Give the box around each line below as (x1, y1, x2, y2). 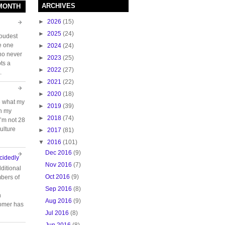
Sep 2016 (45, 185, 72, 192)
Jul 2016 (45, 209, 69, 216)
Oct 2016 (45, 173, 70, 180)
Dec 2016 (45, 149, 72, 156)
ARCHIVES (42, 2, 75, 10)
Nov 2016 (45, 161, 72, 168)
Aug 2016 (45, 197, 72, 204)
